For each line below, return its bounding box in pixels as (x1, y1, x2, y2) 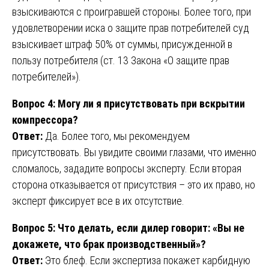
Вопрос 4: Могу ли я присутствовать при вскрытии (12, 97, 245, 110)
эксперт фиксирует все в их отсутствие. (12, 194, 184, 207)
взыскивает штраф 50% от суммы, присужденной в (12, 37, 232, 50)
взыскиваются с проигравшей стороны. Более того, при (12, 5, 251, 18)
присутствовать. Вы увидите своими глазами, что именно (12, 145, 256, 159)
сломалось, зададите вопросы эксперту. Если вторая (12, 162, 241, 175)
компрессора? (12, 113, 78, 126)
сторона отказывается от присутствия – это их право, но (12, 178, 255, 191)
